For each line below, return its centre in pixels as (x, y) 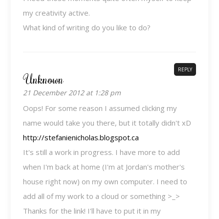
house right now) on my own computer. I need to (105, 181)
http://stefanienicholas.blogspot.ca (81, 137)
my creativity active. (57, 12)
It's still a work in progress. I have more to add (102, 152)
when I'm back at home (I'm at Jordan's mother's (104, 166)
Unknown (44, 79)
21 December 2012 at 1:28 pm (72, 92)
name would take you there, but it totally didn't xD (107, 122)
